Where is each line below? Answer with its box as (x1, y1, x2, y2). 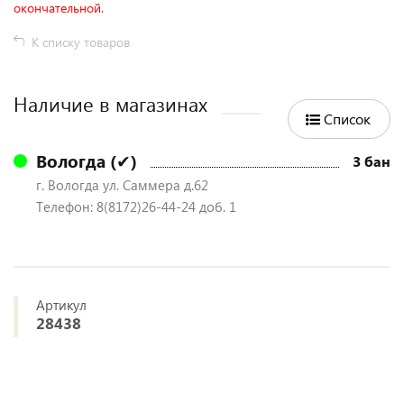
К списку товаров (32, 33, 130, 50)
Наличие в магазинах (14, 90, 207, 117)
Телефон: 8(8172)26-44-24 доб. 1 (36, 197, 236, 216)
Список (324, 109, 371, 128)
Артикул (36, 296, 87, 314)
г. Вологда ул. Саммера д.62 (36, 176, 208, 194)
